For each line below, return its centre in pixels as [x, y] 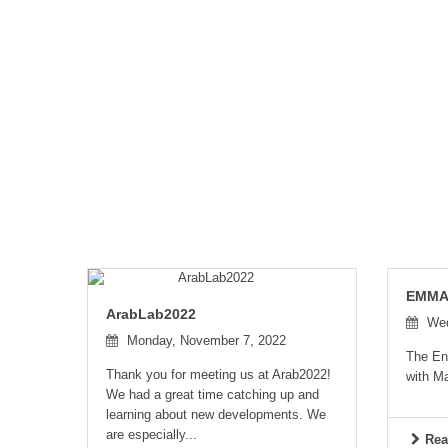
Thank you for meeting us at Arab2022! [218, 374]
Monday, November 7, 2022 [204, 340]
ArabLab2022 [151, 314]
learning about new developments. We [216, 414]
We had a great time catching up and [212, 394]
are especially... [151, 434]
